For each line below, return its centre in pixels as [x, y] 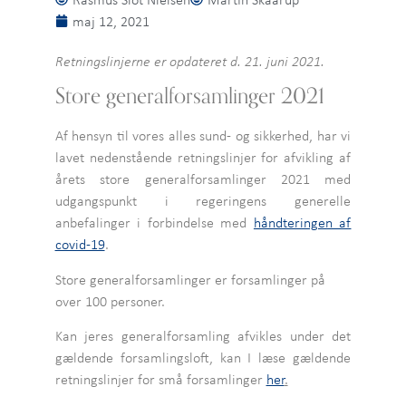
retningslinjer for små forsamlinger [160, 379]
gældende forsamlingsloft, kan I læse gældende [203, 358]
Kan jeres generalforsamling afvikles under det [203, 336]
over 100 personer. [111, 300]
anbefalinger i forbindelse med [154, 222]
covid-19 [80, 244]
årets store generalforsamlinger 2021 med [203, 179]
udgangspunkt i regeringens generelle [203, 201]
